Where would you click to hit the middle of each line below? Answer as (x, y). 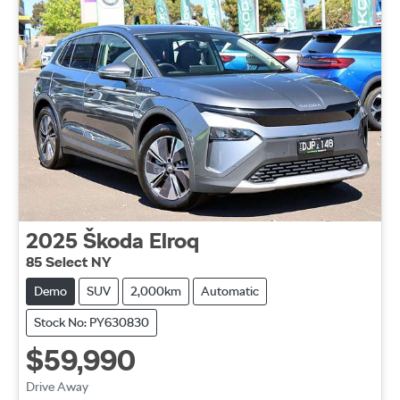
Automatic (229, 291)
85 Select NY (68, 262)
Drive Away (57, 386)
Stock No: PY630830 (91, 322)
